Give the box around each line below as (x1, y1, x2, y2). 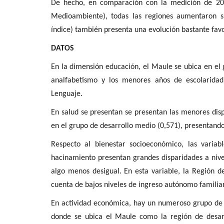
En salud (51, 108, 78, 116)
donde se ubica (51, 212, 106, 221)
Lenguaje (51, 89, 80, 98)
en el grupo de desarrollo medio (51, 121, 155, 130)
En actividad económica (51, 199, 129, 207)
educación (105, 62, 139, 71)
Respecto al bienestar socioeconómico (51, 140, 182, 148)
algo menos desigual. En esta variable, (51, 167, 183, 175)
